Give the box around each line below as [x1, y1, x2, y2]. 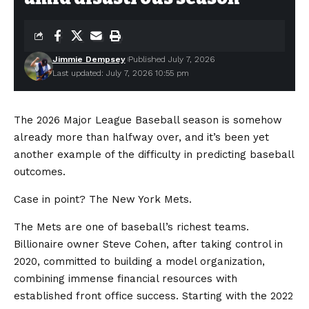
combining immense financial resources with [14, 272, 237, 285]
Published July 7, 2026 [128, 54, 215, 64]
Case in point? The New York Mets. [14, 193, 192, 206]
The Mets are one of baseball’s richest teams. [14, 221, 249, 233]
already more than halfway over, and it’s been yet [14, 131, 269, 143]
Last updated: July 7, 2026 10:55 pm [52, 68, 189, 78]
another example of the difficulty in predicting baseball [14, 148, 294, 161]
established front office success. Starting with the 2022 [14, 290, 293, 302]
